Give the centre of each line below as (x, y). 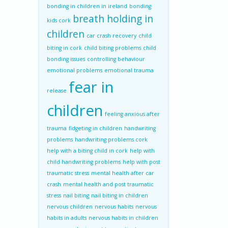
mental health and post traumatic (108, 184)
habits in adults (67, 218)
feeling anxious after (132, 114)
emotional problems (75, 70)
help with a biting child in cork (87, 151)
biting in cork (64, 48)
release (57, 91)
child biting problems (112, 48)
